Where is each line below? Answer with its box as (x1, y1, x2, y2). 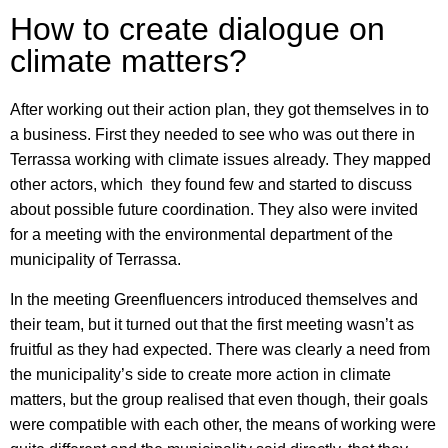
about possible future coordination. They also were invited (10, 201, 418, 219)
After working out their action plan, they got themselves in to (10, 101, 429, 119)
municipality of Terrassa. (10, 251, 181, 269)
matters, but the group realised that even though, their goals (10, 390, 428, 408)
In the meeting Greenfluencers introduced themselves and (10, 290, 418, 308)
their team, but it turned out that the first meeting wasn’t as (10, 315, 414, 333)
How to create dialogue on (10, 11, 385, 48)
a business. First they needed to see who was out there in (10, 126, 415, 144)
